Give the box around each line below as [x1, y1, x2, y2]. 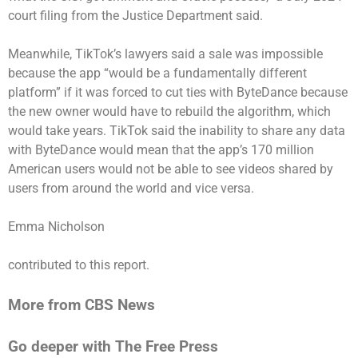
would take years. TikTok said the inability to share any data [8, 122, 345, 138]
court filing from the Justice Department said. [8, 7, 266, 23]
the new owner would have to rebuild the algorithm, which [8, 103, 331, 119]
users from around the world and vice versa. [8, 180, 257, 196]
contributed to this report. [8, 257, 149, 272]
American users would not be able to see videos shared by [8, 161, 333, 177]
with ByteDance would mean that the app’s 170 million [8, 141, 314, 157]
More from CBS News [8, 296, 155, 314]
